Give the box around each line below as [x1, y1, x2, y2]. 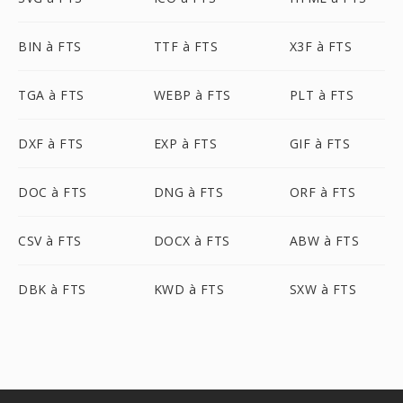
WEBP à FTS [153, 86, 231, 103]
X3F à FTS [289, 38, 353, 55]
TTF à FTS [153, 38, 219, 55]
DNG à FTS [153, 184, 224, 201]
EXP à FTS [153, 135, 218, 152]
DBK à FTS [18, 281, 86, 298]
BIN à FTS [18, 38, 82, 55]
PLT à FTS [289, 86, 354, 103]
